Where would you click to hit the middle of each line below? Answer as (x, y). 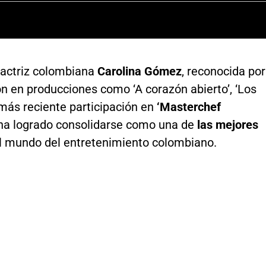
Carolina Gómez (138, 71)
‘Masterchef (189, 107)
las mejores (227, 124)
